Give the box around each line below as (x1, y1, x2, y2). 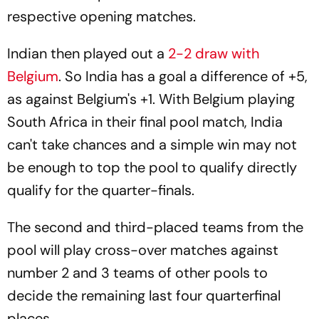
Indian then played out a (7, 44, 168, 63)
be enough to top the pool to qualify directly (7, 158, 297, 177)
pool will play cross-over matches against (7, 241, 278, 260)
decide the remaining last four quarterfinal (7, 286, 281, 305)
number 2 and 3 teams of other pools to (7, 263, 268, 283)
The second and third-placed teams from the (7, 218, 303, 237)
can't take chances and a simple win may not (7, 135, 297, 155)
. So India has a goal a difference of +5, (58, 67, 308, 86)
